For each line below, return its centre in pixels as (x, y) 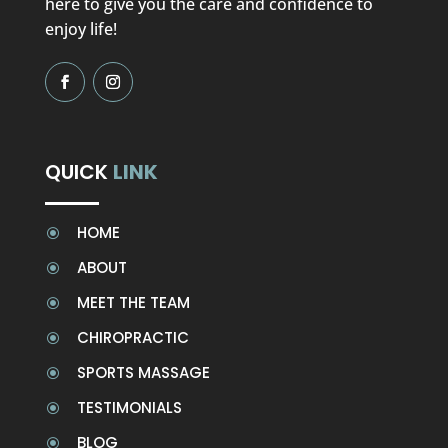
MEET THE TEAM (133, 302)
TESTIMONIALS (129, 407)
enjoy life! (80, 28)
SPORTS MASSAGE (143, 372)
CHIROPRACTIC (132, 337)
